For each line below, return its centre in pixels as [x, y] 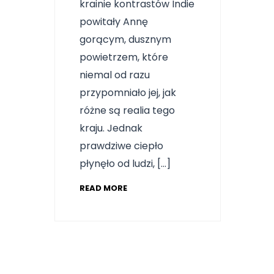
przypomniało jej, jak [128, 92]
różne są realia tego [127, 110]
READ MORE [103, 188]
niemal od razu [115, 75]
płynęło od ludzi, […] [125, 163]
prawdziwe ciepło [121, 146]
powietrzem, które [124, 57]
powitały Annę [114, 21]
